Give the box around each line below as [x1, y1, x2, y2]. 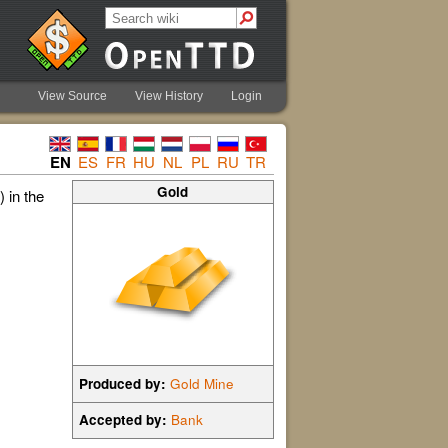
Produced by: [79, 373, 167, 393]
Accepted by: [79, 410, 168, 430]
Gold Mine [170, 373, 235, 393]
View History [135, 89, 203, 103]
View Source [38, 89, 107, 103]
